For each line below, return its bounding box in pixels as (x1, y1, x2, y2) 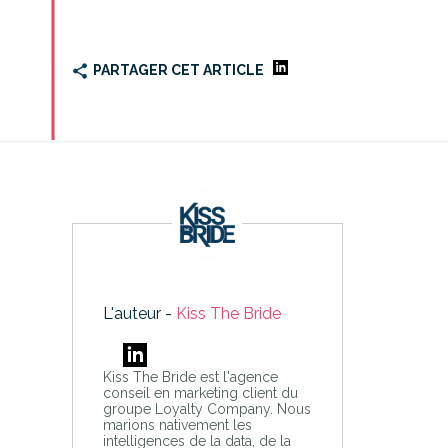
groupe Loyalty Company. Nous (102, 400, 311, 417)
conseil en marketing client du (102, 384, 298, 401)
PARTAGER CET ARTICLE (92, 61, 264, 78)
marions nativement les (102, 416, 252, 433)
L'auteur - (102, 303, 176, 323)
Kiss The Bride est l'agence (102, 368, 278, 385)
